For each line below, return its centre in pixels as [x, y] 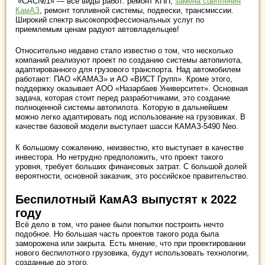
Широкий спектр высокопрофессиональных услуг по [110, 20]
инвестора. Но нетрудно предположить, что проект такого [119, 157]
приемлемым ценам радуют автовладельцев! [97, 29]
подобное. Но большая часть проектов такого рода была [117, 234]
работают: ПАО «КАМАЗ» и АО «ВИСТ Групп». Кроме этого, [124, 79]
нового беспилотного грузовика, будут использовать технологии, [132, 253]
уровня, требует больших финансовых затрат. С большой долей [131, 167]
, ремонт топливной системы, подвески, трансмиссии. [137, 10]
